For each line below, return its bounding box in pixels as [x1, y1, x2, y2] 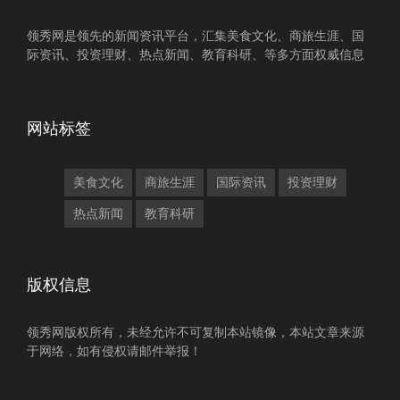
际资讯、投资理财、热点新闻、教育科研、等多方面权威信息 [27, 47, 364, 62]
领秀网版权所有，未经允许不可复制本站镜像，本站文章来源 [27, 325, 364, 339]
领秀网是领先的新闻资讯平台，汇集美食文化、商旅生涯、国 [27, 29, 364, 43]
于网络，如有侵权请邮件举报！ [27, 344, 202, 358]
